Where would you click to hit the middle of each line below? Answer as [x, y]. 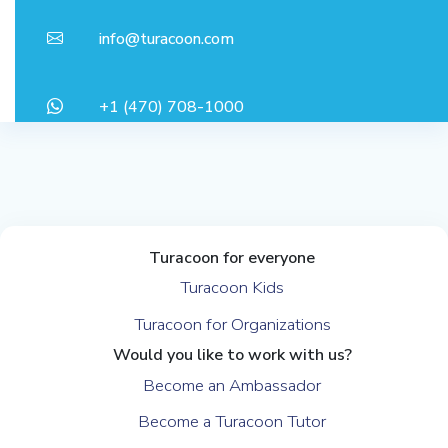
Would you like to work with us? [232, 354]
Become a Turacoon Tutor [232, 422]
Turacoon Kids [232, 288]
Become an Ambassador [232, 385]
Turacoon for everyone [232, 257]
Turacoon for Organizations [232, 325]
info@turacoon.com [167, 39]
